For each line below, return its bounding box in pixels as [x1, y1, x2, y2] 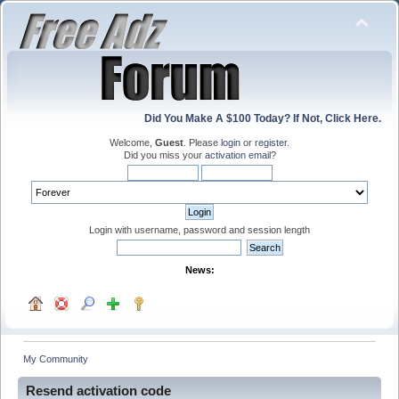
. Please [183, 137, 221, 148]
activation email [204, 150, 271, 160]
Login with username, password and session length [89, 224, 310, 235]
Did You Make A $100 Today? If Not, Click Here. [144, 112, 381, 125]
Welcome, [110, 137, 155, 148]
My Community [23, 353, 89, 364]
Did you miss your [123, 150, 205, 160]
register [255, 137, 287, 148]
